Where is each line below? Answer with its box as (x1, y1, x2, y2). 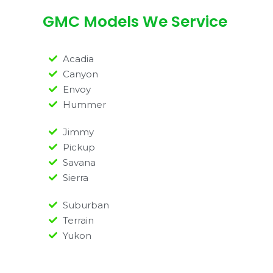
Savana (62, 156, 96, 168)
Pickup (62, 141, 95, 153)
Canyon (62, 68, 98, 80)
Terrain (62, 214, 94, 226)
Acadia (62, 52, 94, 65)
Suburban (62, 199, 109, 211)
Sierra (62, 171, 88, 183)
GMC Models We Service (43, 10, 227, 32)
